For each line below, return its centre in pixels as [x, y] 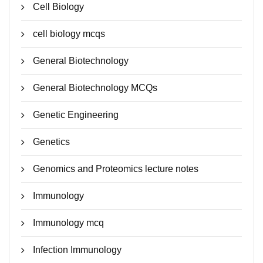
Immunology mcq [68, 223]
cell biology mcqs [69, 34]
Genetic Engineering [76, 115]
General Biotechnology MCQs [95, 88]
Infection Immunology [77, 250]
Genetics [51, 142]
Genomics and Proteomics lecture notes [116, 169]
